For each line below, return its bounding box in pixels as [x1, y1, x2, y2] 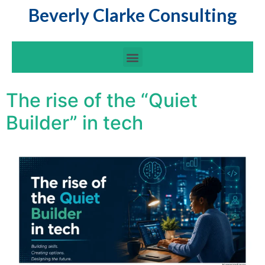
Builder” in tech [6, 111, 143, 134]
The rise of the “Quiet [6, 89, 198, 112]
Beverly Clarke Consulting [28, 4, 237, 25]
